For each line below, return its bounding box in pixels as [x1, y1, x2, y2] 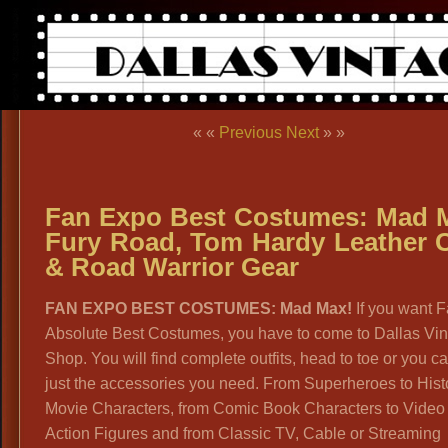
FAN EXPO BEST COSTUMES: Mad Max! [45, 300, 352, 317]
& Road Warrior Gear [45, 253, 299, 281]
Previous [219, 124, 283, 141]
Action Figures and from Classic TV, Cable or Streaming [45, 425, 441, 442]
